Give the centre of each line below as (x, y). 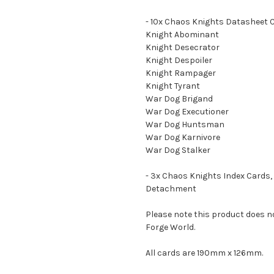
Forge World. (170, 227)
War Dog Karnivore (183, 137)
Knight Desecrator (183, 47)
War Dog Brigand (179, 98)
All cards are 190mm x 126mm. (204, 253)
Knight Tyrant (173, 86)
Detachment (171, 188)
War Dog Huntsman (185, 124)
